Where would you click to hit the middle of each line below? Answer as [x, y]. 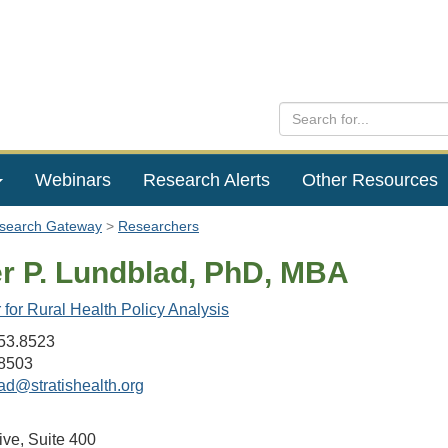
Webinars [72, 180]
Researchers [158, 226]
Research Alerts [206, 180]
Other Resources [369, 180]
